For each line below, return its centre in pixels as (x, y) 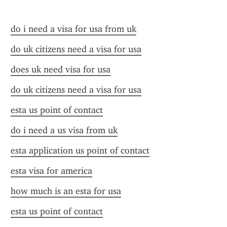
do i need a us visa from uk (64, 130)
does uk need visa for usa (61, 69)
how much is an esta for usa (66, 191)
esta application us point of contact (80, 150)
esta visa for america (51, 171)
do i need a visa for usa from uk (73, 29)
